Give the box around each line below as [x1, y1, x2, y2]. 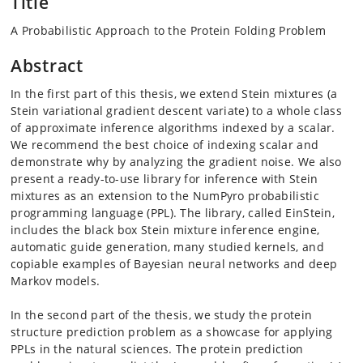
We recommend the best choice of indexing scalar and [11, 137, 319, 153]
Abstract [11, 54, 83, 78]
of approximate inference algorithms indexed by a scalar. [11, 120, 335, 136]
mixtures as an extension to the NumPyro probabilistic [11, 188, 319, 204]
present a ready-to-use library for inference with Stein [11, 171, 318, 187]
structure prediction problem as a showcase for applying [11, 324, 333, 340]
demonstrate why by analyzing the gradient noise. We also [11, 154, 342, 170]
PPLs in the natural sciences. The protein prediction [11, 341, 304, 357]
